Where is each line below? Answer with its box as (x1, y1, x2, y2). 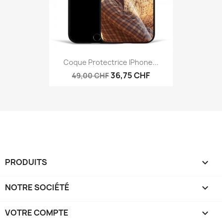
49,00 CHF (72, 70, 109, 80)
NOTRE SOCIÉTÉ (5, 181, 69, 193)
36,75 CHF (111, 69, 150, 81)
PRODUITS (5, 156, 47, 167)
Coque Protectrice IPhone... (63, 57, 159, 67)
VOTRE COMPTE (5, 207, 68, 218)
